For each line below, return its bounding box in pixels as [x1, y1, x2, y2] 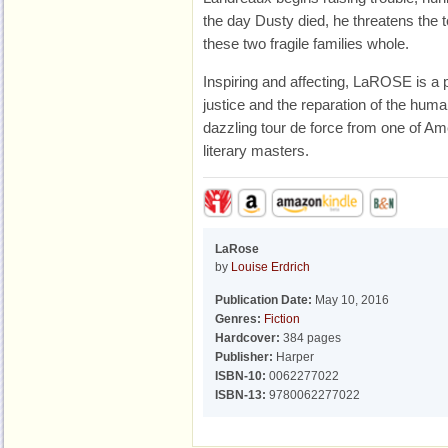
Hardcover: [215, 331, 280, 345]
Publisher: [215, 350, 273, 364]
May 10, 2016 [312, 293, 389, 307]
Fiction [264, 312, 300, 326]
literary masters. [203, 142, 309, 159]
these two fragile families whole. [203, 35, 409, 52]
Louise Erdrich [231, 260, 310, 274]
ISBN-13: [215, 388, 266, 402]
